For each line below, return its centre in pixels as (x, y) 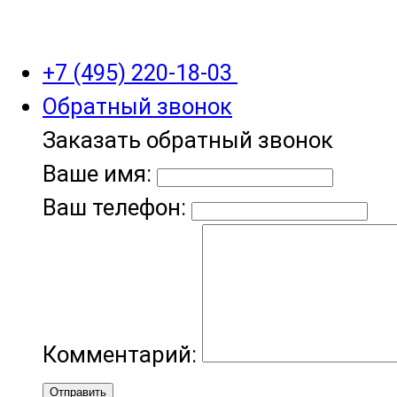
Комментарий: (122, 354)
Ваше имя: (97, 173)
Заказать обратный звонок (188, 140)
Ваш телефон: (114, 207)
